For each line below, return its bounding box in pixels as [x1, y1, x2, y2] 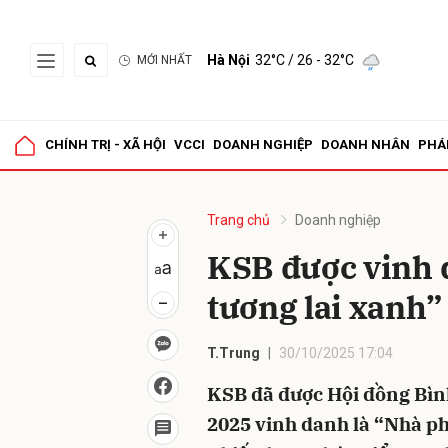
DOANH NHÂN [321, 137, 410, 152]
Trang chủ [207, 212, 270, 228]
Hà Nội [207, 52, 250, 68]
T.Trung [207, 345, 260, 361]
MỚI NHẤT [137, 53, 192, 67]
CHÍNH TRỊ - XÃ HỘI [45, 137, 166, 152]
